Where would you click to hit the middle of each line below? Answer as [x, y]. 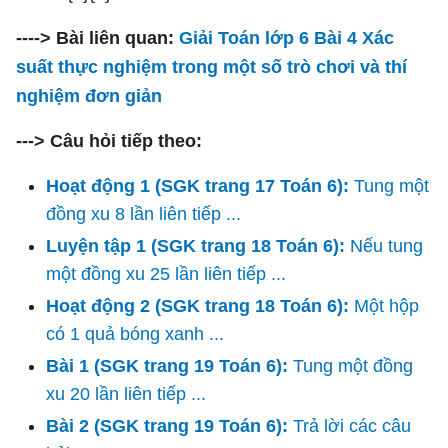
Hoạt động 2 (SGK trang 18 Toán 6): [200, 305]
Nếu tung [386, 245]
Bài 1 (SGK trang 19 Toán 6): [169, 365]
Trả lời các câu [352, 425]
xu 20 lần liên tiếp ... [126, 393]
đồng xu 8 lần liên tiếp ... [143, 213]
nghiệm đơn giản [89, 95]
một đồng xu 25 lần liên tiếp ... [166, 273]
